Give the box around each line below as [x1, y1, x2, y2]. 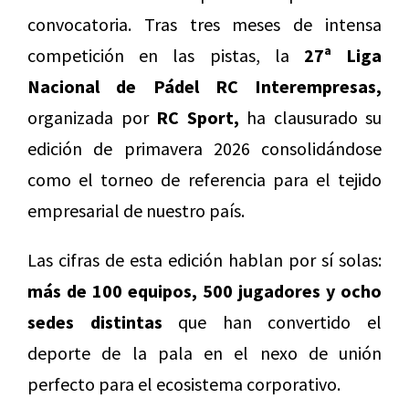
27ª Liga [303, 44, 383, 68]
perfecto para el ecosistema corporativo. [27, 372, 341, 396]
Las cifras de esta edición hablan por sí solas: [27, 248, 382, 272]
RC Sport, [156, 106, 239, 130]
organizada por [27, 106, 156, 130]
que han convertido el [162, 310, 383, 334]
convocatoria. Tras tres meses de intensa [27, 13, 382, 37]
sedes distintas [27, 310, 163, 334]
